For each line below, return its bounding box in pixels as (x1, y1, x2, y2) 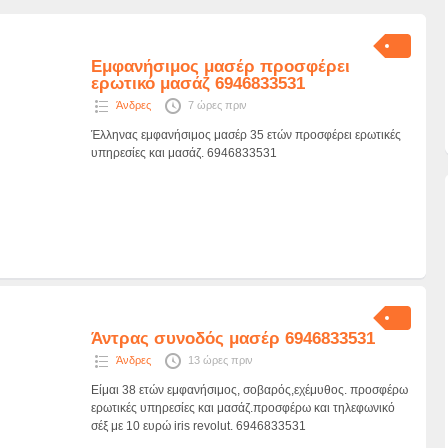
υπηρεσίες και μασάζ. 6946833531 (91, 146, 278, 160)
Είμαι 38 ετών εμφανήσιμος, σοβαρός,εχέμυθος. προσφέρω (91, 383, 409, 397)
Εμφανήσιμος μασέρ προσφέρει (91, 57, 351, 76)
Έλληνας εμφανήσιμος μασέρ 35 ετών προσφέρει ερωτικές (91, 128, 402, 142)
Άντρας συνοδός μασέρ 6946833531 (91, 329, 376, 348)
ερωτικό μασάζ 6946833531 (91, 74, 306, 93)
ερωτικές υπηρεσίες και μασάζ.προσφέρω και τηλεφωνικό (91, 401, 396, 415)
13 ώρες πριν (188, 354, 254, 366)
